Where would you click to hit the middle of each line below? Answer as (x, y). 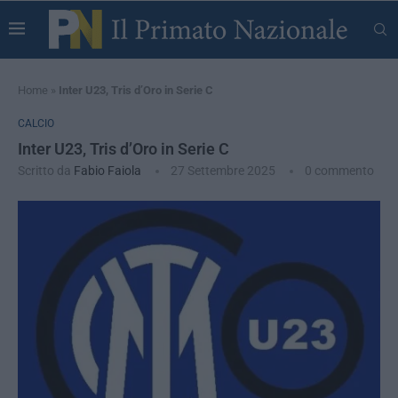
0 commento (339, 171)
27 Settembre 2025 (223, 171)
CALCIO (36, 123)
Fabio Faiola (107, 171)
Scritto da (46, 171)
